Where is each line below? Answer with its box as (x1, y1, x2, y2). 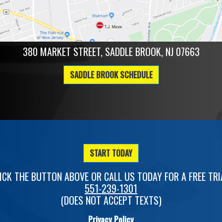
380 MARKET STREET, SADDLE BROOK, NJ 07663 (22, 44, 200, 59)
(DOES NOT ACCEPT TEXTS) (60, 192, 162, 208)
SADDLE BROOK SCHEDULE (69, 68, 153, 81)
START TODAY (90, 147, 132, 159)
